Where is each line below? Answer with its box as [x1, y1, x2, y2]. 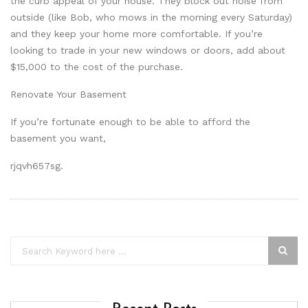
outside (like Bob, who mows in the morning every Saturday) [10, 12, 292, 23]
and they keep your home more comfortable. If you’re [10, 28, 263, 40]
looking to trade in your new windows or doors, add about [10, 45, 285, 56]
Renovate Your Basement [10, 89, 126, 100]
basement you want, [10, 133, 106, 144]
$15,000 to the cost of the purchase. [10, 61, 183, 73]
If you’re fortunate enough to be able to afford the [10, 116, 250, 128]
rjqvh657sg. [10, 160, 63, 172]
